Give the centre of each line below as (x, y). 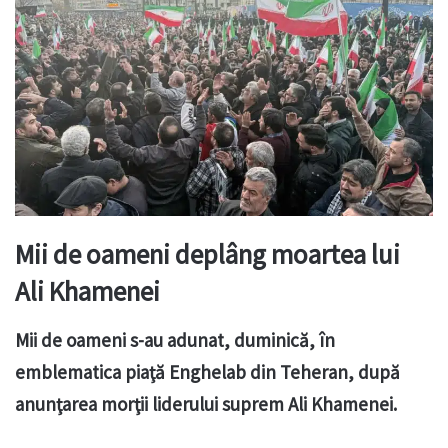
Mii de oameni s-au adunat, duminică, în (175, 339)
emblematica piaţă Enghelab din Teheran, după (207, 371)
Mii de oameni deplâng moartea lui (207, 254)
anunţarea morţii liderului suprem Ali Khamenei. (206, 403)
